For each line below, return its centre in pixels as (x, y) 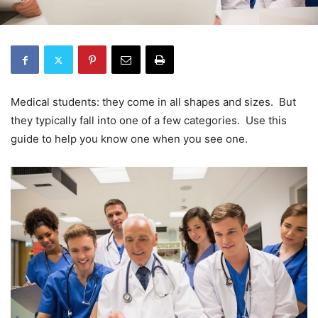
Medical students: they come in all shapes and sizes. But (153, 102)
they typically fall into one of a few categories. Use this (149, 121)
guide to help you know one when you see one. (129, 139)
